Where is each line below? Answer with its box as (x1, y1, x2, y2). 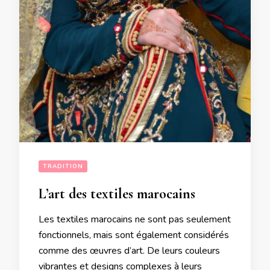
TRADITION (43, 162, 83, 171)
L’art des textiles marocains (39, 184, 195, 202)
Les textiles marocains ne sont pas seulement (39, 212, 231, 226)
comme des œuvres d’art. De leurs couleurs (39, 243, 220, 257)
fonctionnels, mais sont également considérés (39, 228, 229, 242)
